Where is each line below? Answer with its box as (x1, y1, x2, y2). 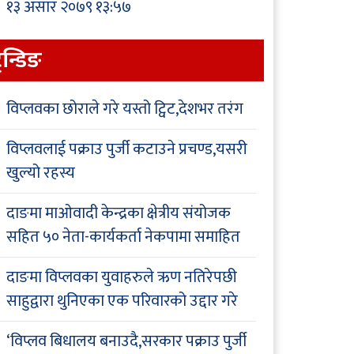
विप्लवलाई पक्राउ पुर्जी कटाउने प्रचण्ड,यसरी (6, 136, 247, 164)
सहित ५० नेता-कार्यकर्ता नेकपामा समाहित (6, 224, 240, 251)
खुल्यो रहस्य (6, 160, 75, 187)
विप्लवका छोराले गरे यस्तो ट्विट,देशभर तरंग (6, 96, 243, 123)
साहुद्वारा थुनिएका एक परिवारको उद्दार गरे (6, 288, 238, 315)
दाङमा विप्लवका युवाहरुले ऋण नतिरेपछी (6, 264, 237, 292)
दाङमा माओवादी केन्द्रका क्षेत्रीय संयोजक (6, 200, 231, 228)
